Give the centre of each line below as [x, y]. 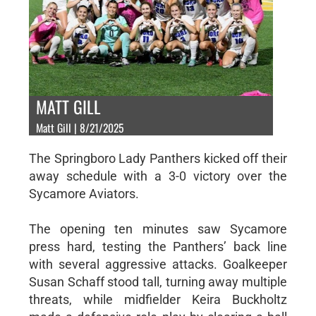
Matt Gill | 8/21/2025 [79, 127]
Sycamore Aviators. [84, 193]
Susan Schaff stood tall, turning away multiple [158, 281]
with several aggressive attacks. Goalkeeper [158, 264]
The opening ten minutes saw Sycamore [158, 229]
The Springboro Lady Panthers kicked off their [158, 158]
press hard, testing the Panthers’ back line [158, 246]
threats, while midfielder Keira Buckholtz [158, 299]
